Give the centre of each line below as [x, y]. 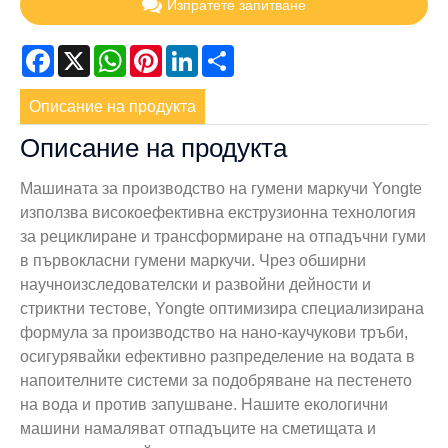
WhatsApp [163, 53]
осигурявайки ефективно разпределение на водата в [217, 356]
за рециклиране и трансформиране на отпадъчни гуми [223, 236]
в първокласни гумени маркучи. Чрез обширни [193, 260]
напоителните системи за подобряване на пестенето [216, 380]
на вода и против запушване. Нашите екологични [204, 404]
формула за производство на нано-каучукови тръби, [214, 332]
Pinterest [193, 53]
